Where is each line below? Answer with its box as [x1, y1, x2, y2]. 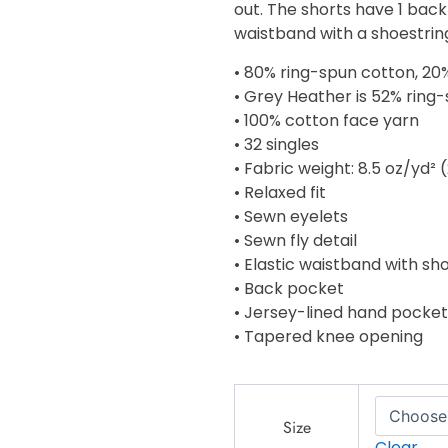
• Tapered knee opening [234, 324, 423, 348]
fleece [233, 406, 274, 430]
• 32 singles [234, 132, 319, 156]
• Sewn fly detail [234, 228, 357, 252]
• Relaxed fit [234, 180, 326, 204]
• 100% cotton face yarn [234, 108, 419, 132]
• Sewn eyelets [234, 204, 348, 228]
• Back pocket [234, 276, 344, 300]
